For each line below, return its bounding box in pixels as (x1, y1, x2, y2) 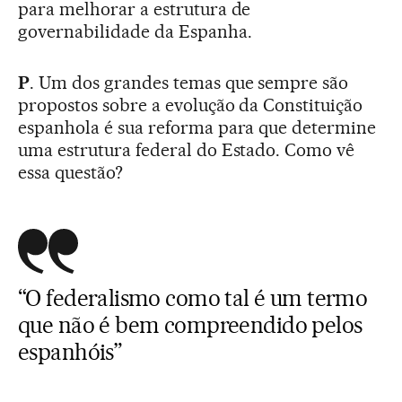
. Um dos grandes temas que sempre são (29, 71, 349, 93)
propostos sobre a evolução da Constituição (18, 93, 363, 116)
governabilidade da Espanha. (18, 20, 252, 42)
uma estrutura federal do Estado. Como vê (18, 138, 355, 161)
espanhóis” (18, 337, 122, 365)
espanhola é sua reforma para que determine (18, 116, 377, 138)
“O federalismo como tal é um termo (18, 284, 368, 311)
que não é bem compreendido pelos (18, 310, 363, 338)
